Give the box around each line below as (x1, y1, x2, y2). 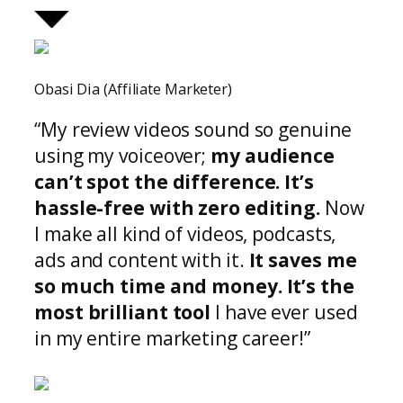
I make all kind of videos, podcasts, (34, 220, 336, 246)
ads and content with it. (34, 246, 245, 273)
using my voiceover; (34, 142, 210, 168)
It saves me (244, 246, 357, 273)
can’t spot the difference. (34, 168, 285, 194)
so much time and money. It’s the (34, 273, 354, 299)
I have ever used (215, 299, 358, 325)
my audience (210, 142, 335, 168)
